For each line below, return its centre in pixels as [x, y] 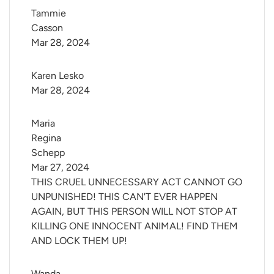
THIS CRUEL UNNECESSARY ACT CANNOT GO [137, 182]
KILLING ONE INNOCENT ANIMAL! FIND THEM [135, 226]
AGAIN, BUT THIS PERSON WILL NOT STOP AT [134, 212]
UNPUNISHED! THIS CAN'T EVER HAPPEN [124, 197]
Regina [47, 138]
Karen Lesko [57, 76]
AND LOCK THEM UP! [79, 241]
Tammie [50, 13]
